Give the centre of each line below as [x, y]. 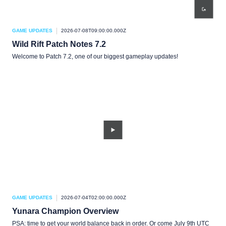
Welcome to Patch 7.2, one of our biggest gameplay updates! [95, 56]
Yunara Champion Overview [65, 211]
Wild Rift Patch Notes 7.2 [59, 44]
